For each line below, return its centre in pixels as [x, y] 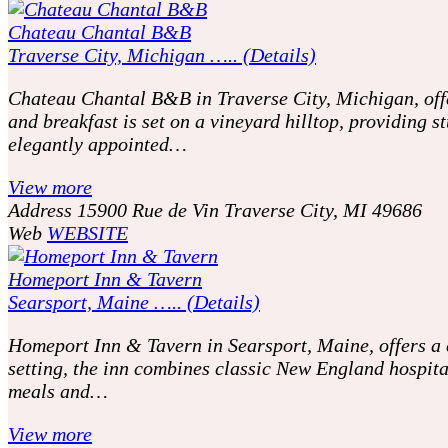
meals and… [58, 390]
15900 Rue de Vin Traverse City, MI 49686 [249, 209]
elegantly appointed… [97, 143]
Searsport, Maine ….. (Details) [134, 301]
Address [40, 209]
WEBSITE [87, 232]
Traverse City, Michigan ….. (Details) [162, 54]
